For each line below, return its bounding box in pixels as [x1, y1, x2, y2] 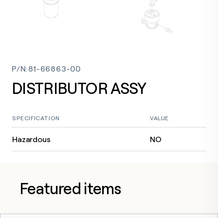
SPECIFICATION [12, 114, 60, 122]
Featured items [19, 178, 122, 198]
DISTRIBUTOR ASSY [12, 78, 146, 98]
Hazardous [12, 134, 51, 144]
